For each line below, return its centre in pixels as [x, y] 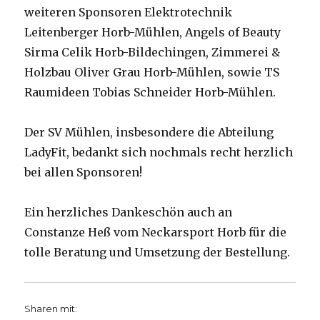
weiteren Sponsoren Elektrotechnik [129, 12]
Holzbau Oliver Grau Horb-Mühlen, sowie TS [152, 72]
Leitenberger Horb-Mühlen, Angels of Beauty [153, 32]
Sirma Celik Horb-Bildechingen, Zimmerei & [152, 52]
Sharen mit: [51, 308]
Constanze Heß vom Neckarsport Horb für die [156, 232]
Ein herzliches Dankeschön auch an [129, 212]
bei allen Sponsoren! [84, 172]
